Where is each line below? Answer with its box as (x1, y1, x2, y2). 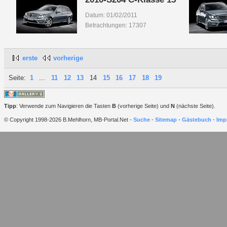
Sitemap (155, 116, 177, 123)
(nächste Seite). (175, 103, 215, 109)
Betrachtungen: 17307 (85, 22, 146, 29)
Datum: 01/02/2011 (85, 12, 137, 19)
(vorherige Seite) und (116, 103, 171, 109)
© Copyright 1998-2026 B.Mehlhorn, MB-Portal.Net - (4, 116, 133, 123)
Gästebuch (182, 116, 211, 123)
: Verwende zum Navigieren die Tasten (16, 103, 112, 109)
